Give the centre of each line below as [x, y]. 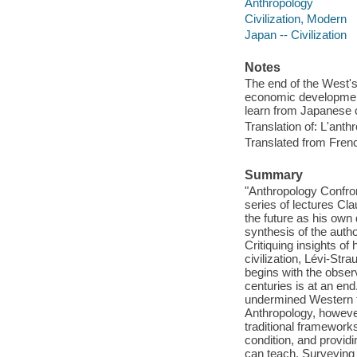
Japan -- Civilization [295, 35]
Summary [273, 175]
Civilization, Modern [295, 19]
